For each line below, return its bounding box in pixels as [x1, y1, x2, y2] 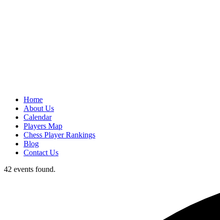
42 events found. [4, 165, 55, 173]
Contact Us [24, 148, 58, 157]
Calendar [24, 113, 52, 121]
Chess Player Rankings [24, 131, 95, 139]
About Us [24, 104, 54, 112]
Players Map [24, 122, 62, 130]
